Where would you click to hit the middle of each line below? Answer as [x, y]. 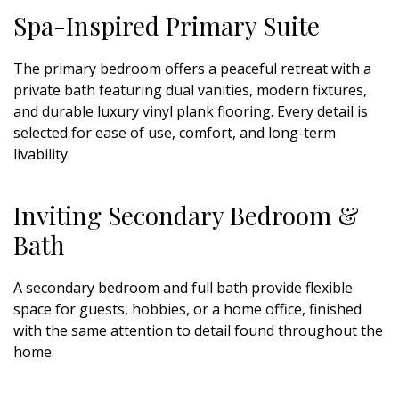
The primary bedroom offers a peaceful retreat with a [192, 68]
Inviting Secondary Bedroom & [186, 215]
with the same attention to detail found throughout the [198, 330]
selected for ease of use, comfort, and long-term [175, 132]
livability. [42, 154]
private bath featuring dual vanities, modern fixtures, [190, 90]
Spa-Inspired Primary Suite [167, 25]
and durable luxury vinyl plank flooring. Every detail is [191, 111]
